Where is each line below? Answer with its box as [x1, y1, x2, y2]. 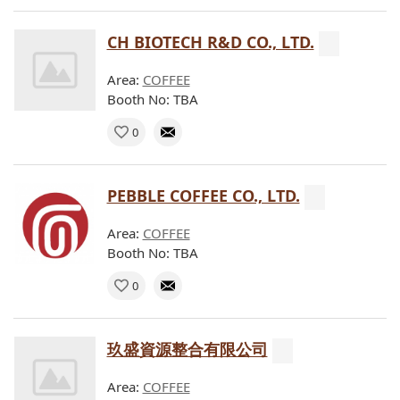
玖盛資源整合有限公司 [106, 337, 268, 360]
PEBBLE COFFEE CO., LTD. [106, 184, 300, 206]
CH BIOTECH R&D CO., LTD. [106, 30, 314, 53]
